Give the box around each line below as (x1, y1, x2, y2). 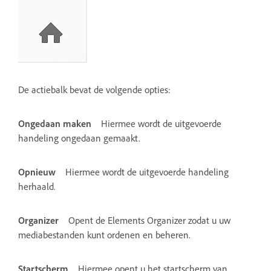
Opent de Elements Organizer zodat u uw (68, 214, 230, 227)
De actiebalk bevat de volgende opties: (18, 83, 171, 96)
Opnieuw (18, 166, 56, 178)
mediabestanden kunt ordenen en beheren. (18, 229, 191, 241)
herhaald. (18, 180, 56, 193)
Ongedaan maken (18, 117, 91, 130)
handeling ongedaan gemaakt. (18, 132, 140, 145)
